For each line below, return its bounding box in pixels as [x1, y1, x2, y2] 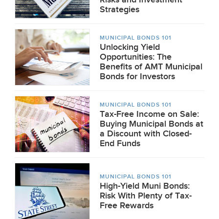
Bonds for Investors [100, 71, 175, 82]
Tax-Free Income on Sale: [100, 109, 199, 119]
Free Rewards [100, 200, 153, 211]
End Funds [100, 138, 140, 149]
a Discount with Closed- [100, 129, 192, 139]
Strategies [100, 4, 139, 15]
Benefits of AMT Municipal [100, 62, 202, 72]
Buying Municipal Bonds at [100, 119, 203, 129]
